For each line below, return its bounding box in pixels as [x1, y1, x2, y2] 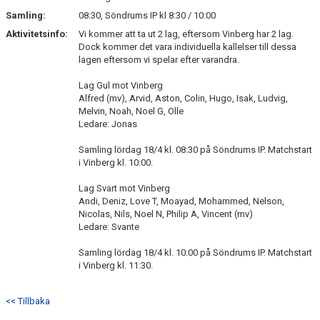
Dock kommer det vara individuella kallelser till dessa [79, 41, 296, 52]
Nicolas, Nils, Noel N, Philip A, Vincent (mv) [79, 209, 253, 219]
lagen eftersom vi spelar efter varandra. [79, 54, 239, 65]
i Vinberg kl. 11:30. [79, 260, 153, 271]
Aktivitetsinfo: [6, 29, 70, 39]
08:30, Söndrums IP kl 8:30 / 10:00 [79, 10, 216, 21]
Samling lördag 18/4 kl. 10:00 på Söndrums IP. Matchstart [79, 247, 312, 258]
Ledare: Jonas [79, 119, 137, 129]
